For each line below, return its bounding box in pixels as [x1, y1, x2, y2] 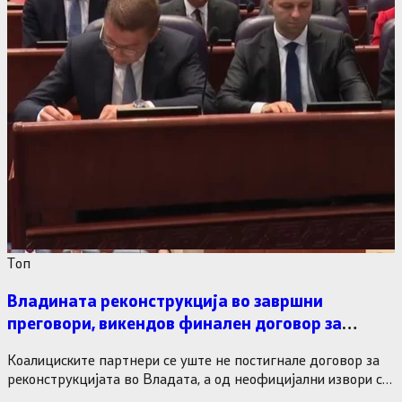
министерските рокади [7, 333, 192, 356]
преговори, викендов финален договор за [7, 310, 342, 334]
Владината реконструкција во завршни [7, 288, 323, 311]
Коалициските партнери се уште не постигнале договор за [7, 350, 380, 370]
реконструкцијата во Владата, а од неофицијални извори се [7, 369, 389, 389]
